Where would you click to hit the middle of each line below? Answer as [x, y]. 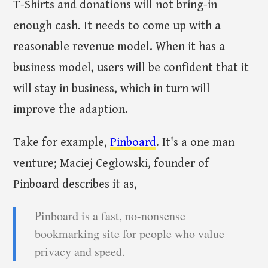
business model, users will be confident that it [131, 68]
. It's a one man [196, 142]
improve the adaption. [71, 109]
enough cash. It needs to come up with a [117, 26]
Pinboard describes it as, [75, 184]
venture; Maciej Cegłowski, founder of [111, 163]
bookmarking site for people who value [130, 233]
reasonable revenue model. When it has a [119, 47]
